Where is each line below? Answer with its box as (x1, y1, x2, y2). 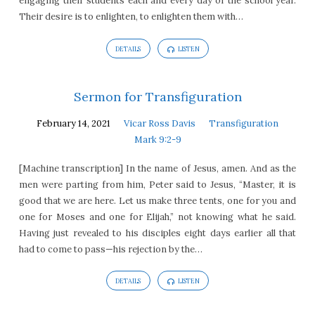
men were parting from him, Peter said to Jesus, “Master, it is (18, 178, 297, 191)
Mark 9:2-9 (134, 134, 181, 146)
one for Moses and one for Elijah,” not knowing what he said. (18, 210, 297, 223)
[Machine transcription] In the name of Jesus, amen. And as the (18, 162, 297, 174)
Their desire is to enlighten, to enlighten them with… (18, 11, 243, 23)
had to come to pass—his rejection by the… (18, 243, 202, 255)
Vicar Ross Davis (124, 117, 195, 130)
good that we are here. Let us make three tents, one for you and (18, 194, 297, 207)
